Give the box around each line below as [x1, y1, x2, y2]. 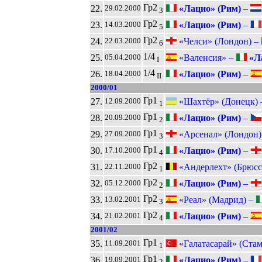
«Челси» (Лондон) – [176, 36, 261, 46]
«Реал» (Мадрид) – [176, 194, 256, 205]
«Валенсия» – [176, 52, 236, 63]
